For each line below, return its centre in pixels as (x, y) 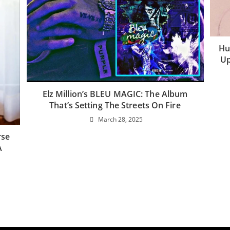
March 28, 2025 (121, 119)
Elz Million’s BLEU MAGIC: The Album (115, 94)
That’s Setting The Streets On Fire (115, 105)
